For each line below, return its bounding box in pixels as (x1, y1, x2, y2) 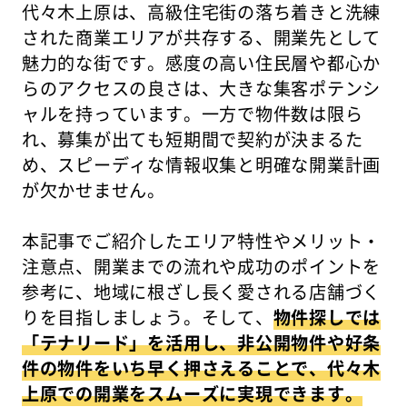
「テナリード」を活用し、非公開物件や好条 (21, 329, 382, 355)
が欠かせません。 (21, 176, 166, 203)
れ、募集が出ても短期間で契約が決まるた (21, 125, 363, 152)
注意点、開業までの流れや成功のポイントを (21, 253, 382, 279)
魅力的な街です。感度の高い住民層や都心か (21, 49, 382, 75)
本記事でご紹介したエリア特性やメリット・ (21, 227, 382, 253)
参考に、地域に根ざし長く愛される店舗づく (21, 278, 382, 304)
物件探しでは (273, 303, 382, 330)
